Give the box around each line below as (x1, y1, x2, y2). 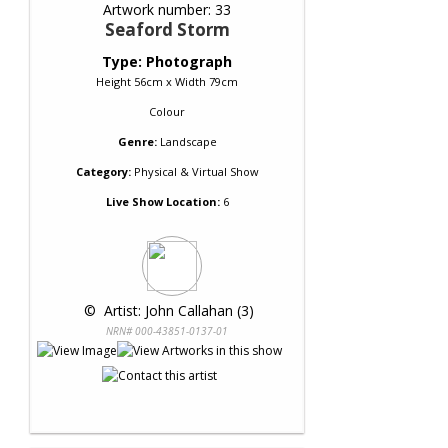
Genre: (117, 134, 157, 149)
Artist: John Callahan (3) (100, 301, 254, 320)
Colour (149, 104, 185, 119)
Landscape (159, 134, 217, 149)
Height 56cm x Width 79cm (96, 74, 238, 89)
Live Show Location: (105, 194, 220, 209)
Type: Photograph (102, 52, 232, 71)
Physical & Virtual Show (130, 164, 259, 179)
